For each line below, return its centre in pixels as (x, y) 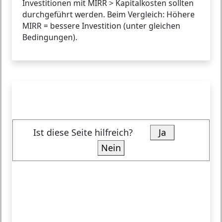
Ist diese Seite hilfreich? (91, 132)
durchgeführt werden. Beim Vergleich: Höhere (109, 14)
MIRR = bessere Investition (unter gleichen (101, 26)
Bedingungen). (50, 37)
